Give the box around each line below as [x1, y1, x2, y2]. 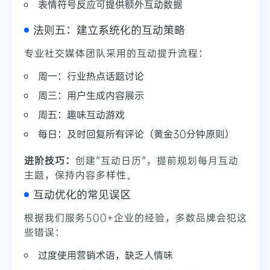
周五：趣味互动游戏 [38, 108, 125, 121]
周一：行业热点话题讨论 [38, 69, 144, 83]
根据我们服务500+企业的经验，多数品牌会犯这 [24, 211, 247, 224]
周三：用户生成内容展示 [38, 89, 144, 102]
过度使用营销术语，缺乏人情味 [38, 248, 173, 262]
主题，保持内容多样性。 [24, 168, 137, 181]
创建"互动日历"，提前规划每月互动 [75, 154, 239, 167]
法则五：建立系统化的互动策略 [33, 22, 185, 37]
